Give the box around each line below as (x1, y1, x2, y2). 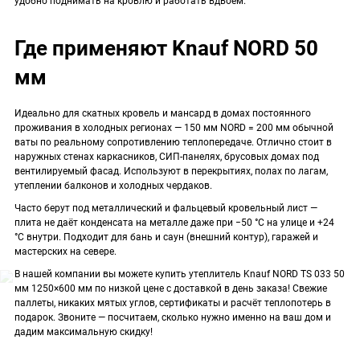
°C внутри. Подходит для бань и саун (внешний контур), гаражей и (14, 231, 318, 243)
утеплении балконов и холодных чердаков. (14, 179, 212, 191)
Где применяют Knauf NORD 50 (14, 35, 318, 60)
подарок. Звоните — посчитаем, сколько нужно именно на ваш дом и (14, 311, 331, 323)
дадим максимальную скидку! (14, 325, 153, 337)
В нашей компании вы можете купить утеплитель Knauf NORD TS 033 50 (14, 268, 345, 280)
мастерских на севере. (14, 245, 117, 257)
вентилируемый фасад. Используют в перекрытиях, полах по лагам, (14, 165, 328, 177)
